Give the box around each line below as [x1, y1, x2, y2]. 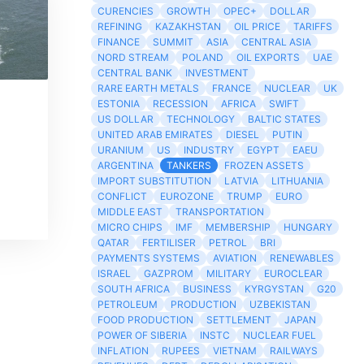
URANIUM [97, 144, 144, 156]
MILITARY [206, 267, 251, 279]
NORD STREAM [97, 51, 169, 63]
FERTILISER [142, 236, 196, 249]
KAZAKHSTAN [155, 20, 221, 32]
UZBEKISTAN [249, 298, 310, 310]
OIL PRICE [234, 20, 280, 32]
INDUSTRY [184, 144, 234, 156]
